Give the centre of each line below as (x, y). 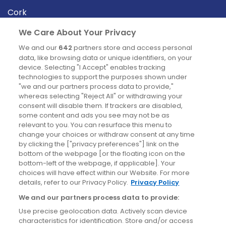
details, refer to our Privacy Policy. (74, 182)
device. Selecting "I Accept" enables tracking (92, 67)
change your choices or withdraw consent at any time (107, 134)
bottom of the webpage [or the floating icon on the (102, 154)
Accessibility (32, 173)
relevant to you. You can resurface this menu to (96, 125)
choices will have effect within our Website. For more (104, 173)
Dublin (20, 45)
